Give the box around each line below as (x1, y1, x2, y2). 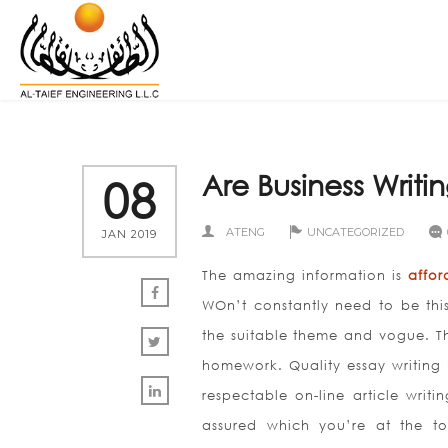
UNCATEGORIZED (307, 225, 404, 239)
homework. (202, 357, 283, 374)
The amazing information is (202, 267, 408, 284)
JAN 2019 (102, 227, 157, 241)
